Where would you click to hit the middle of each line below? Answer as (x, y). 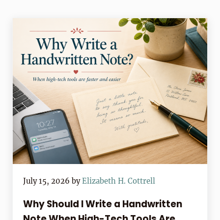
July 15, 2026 (47, 181)
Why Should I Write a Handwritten (103, 204)
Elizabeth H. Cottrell (119, 181)
